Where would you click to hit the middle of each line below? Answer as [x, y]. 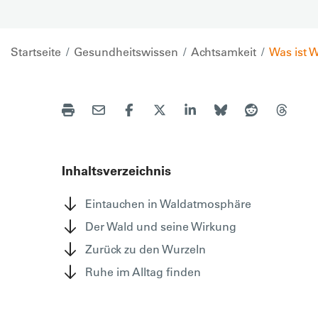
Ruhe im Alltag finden [143, 272]
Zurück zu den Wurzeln [146, 249]
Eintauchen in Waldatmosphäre [168, 203]
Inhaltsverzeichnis [116, 170]
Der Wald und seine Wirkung [161, 226]
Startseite [36, 51]
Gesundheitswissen [126, 51]
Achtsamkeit [224, 51]
